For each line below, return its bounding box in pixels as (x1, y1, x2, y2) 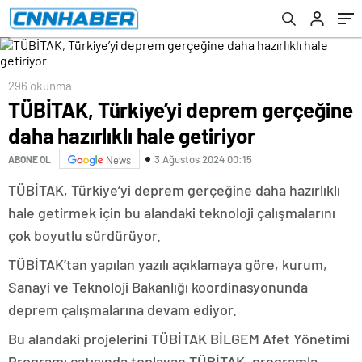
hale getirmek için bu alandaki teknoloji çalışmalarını (8, 204, 335, 221)
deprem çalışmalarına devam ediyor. (8, 301, 237, 318)
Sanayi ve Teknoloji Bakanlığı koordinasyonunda (8, 278, 308, 296)
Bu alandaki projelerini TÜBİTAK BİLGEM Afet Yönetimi (8, 330, 350, 347)
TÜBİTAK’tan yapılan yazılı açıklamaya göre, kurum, (8, 255, 327, 273)
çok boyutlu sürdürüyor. (8, 226, 161, 244)
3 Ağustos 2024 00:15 (154, 152, 252, 166)
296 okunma (8, 78, 72, 93)
